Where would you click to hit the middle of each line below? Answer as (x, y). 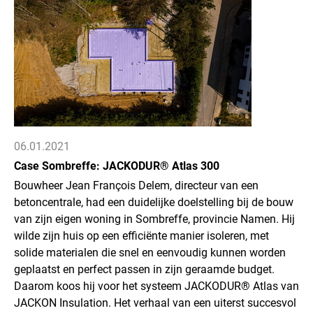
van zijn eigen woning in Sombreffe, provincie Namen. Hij (154, 219)
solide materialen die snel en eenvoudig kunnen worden (150, 253)
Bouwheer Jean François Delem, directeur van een (136, 185)
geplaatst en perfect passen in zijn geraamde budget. (144, 269)
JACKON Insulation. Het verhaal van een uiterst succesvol (155, 303)
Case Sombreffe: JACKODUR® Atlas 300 (117, 166)
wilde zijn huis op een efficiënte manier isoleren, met (141, 236)
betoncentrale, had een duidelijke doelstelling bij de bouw (154, 202)
